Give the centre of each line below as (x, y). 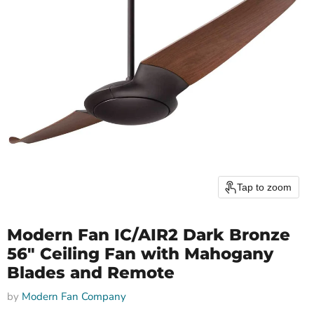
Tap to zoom (264, 187)
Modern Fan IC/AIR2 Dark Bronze (149, 235)
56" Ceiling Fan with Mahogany (140, 254)
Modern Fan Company (74, 296)
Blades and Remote (91, 273)
